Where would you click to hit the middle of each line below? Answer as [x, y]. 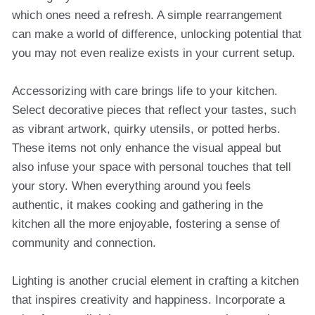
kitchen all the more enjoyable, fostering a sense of [146, 224]
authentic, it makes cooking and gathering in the [137, 205]
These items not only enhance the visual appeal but [147, 148]
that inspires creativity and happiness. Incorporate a [148, 300]
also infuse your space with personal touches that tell [152, 167]
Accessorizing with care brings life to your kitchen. [145, 91]
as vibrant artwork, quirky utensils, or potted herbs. [146, 129]
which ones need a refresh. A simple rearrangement [147, 15]
